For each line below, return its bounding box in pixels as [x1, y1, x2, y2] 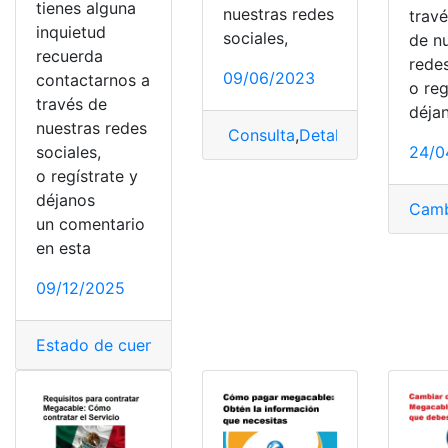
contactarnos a [36, 69, 150, 90]
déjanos [36, 189, 95, 210]
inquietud [36, 21, 106, 42]
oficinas [319, 334, 378, 355]
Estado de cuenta [36, 334, 169, 355]
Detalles [298, 124, 360, 145]
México [260, 334, 315, 355]
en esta [36, 237, 91, 258]
